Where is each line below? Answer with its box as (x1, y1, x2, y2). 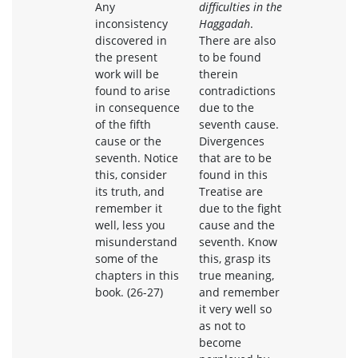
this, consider (94, 166, 167, 182)
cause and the (198, 217, 275, 233)
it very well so (198, 300, 272, 316)
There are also (198, 32, 276, 48)
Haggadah (198, 15, 250, 31)
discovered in (94, 32, 167, 48)
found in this (198, 166, 268, 182)
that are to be (198, 149, 272, 165)
